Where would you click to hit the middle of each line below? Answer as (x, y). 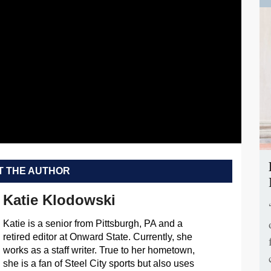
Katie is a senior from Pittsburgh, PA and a (93, 224)
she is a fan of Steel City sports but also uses (98, 263)
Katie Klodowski (59, 200)
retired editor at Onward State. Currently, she (97, 237)
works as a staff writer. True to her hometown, (99, 250)
